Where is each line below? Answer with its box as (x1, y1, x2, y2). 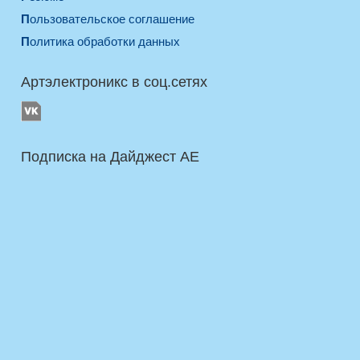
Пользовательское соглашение (30, 12, 194, 26)
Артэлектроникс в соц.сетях (21, 74, 207, 90)
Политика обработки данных (30, 35, 180, 48)
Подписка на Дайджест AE (21, 149, 199, 165)
